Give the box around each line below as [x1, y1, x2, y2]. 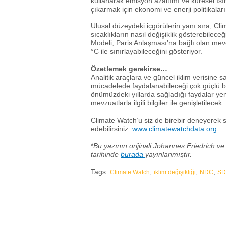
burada [121, 150, 145, 158]
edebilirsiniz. [91, 124, 132, 133]
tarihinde [91, 150, 121, 158]
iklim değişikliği [154, 168, 196, 176]
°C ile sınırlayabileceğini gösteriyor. [91, 47, 202, 56]
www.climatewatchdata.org [132, 124, 217, 133]
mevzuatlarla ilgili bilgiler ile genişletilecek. [91, 99, 224, 107]
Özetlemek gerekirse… [91, 65, 167, 73]
